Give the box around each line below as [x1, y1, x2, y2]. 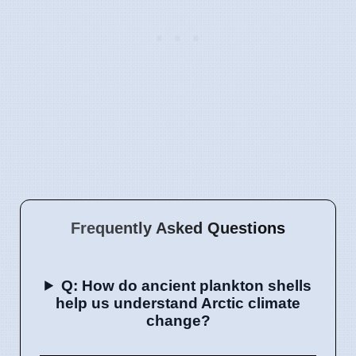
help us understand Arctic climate [56, 294, 300, 311]
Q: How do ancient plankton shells [60, 277, 311, 294]
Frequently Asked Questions [71, 219, 285, 237]
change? [145, 311, 211, 329]
